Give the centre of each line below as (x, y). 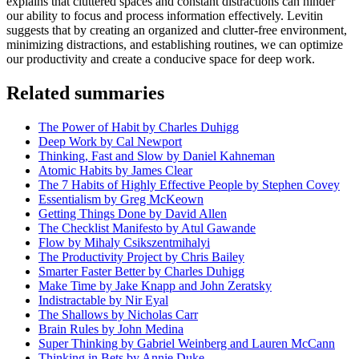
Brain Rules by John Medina (111, 329)
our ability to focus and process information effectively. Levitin (165, 15)
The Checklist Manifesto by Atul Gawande (147, 228)
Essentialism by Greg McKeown (121, 199)
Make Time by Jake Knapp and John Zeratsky (155, 285)
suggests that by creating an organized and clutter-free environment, (177, 30)
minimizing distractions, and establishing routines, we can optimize (175, 44)
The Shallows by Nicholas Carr (118, 314)
